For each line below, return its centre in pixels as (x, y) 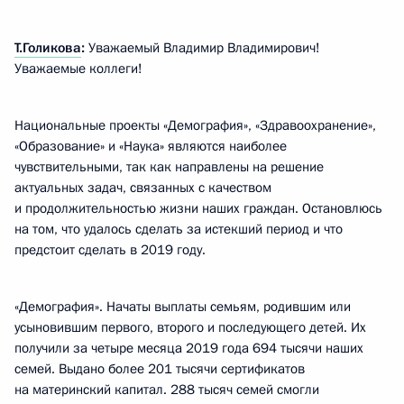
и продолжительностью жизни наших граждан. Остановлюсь (198, 208)
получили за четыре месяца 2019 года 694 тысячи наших (189, 348)
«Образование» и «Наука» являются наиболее (151, 146)
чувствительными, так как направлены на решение (169, 167)
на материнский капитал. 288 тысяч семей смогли (167, 390)
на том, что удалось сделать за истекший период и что (179, 229)
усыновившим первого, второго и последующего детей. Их (190, 327)
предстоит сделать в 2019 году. (110, 250)
